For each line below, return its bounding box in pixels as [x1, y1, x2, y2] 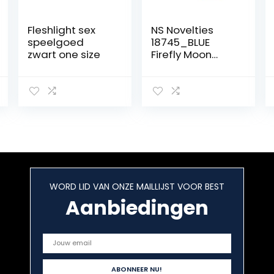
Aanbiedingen [65, 193, 209, 221]
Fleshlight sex [27, 22, 95, 37]
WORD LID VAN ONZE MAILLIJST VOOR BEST [49, 180, 224, 193]
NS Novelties [151, 22, 214, 37]
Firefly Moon [151, 46, 212, 62]
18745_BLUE [151, 34, 210, 50]
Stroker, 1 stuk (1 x [151, 59, 236, 74]
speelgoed [27, 34, 84, 50]
